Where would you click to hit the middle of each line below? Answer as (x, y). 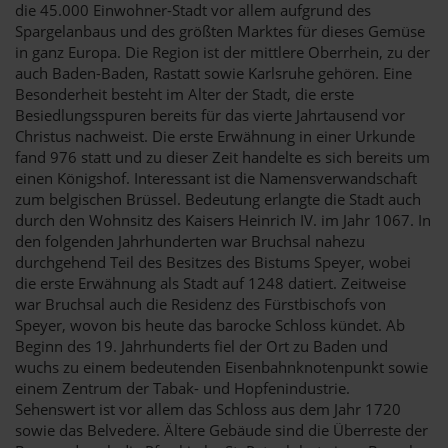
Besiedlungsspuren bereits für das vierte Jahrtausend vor (210, 114)
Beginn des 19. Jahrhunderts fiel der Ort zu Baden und (201, 345)
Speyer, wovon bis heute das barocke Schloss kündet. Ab (210, 324)
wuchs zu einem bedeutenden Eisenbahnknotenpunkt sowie (221, 366)
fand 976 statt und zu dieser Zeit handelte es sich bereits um (222, 156)
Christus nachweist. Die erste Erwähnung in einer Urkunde (215, 135)
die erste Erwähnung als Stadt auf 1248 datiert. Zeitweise (210, 282)
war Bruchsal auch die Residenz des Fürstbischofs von (200, 303)
